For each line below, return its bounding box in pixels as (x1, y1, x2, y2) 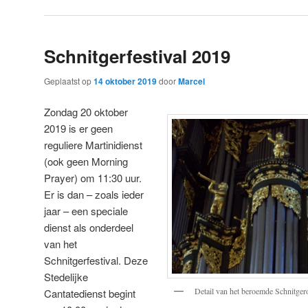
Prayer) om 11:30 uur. (44, 170, 142, 186)
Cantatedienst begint (44, 286, 135, 301)
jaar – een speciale (44, 203, 128, 219)
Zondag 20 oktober (44, 104, 128, 120)
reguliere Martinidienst (44, 137, 142, 153)
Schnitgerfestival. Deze (44, 253, 148, 268)
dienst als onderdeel (44, 220, 133, 235)
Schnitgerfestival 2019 (44, 43, 230, 69)
